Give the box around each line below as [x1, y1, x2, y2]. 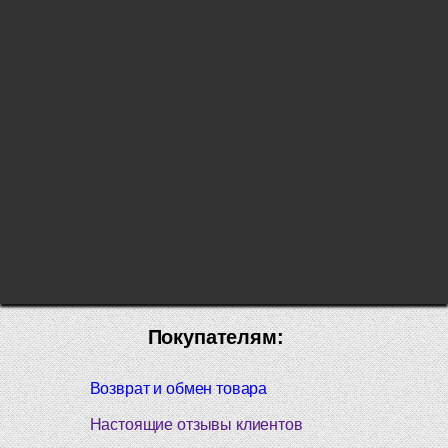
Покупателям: [147, 325, 284, 348]
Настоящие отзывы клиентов [89, 415, 303, 433]
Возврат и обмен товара [89, 379, 268, 397]
